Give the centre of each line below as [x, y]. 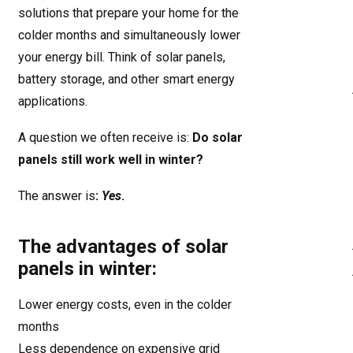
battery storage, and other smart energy [126, 79]
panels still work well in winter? [111, 160]
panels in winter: [87, 269]
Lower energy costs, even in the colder [125, 305]
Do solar [217, 137]
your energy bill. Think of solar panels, [122, 57]
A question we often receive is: [105, 137]
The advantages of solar [123, 247]
